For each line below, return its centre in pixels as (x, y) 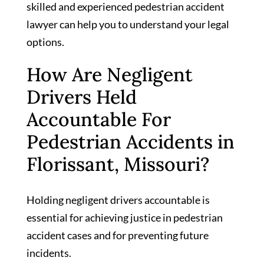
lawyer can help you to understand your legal (128, 24)
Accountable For (99, 119)
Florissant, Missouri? (118, 164)
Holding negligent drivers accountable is (118, 199)
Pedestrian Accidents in (131, 141)
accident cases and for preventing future (118, 235)
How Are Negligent (110, 74)
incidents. (50, 253)
